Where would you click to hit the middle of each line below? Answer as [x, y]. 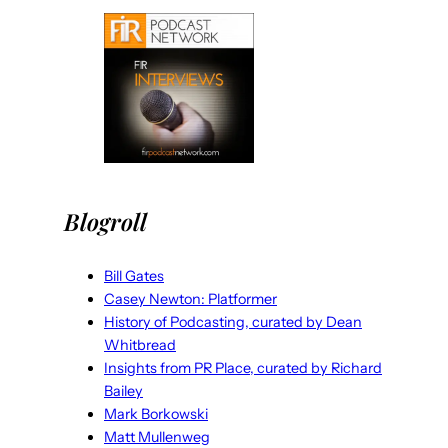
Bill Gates [134, 276]
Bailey [123, 391]
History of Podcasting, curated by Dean [233, 322]
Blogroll [105, 222]
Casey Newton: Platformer [190, 299]
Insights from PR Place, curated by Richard [243, 368]
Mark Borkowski [156, 414]
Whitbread [140, 345]
